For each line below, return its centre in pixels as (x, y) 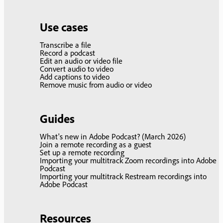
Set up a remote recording (82, 153)
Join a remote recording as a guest (96, 145)
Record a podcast (67, 53)
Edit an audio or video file (81, 61)
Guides (57, 119)
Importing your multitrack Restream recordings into (123, 176)
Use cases (64, 27)
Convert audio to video (77, 69)
